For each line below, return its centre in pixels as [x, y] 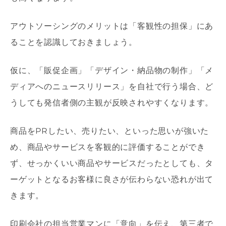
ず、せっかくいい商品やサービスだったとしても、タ [112, 163]
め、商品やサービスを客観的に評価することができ [108, 147]
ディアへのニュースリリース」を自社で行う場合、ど [112, 87]
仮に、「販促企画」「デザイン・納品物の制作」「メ [112, 71]
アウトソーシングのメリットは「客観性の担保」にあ [112, 26]
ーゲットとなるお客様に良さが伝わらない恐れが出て [112, 180]
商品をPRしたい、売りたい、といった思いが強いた [110, 131]
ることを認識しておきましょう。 [74, 42]
